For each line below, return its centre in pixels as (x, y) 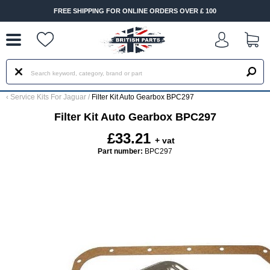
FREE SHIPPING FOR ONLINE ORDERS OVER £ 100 (135, 11)
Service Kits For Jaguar (49, 97)
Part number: (120, 151)
